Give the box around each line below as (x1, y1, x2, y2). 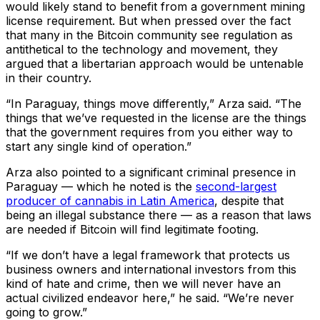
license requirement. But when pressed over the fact (6, 14, 291, 29)
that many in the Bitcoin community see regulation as (6, 28, 293, 43)
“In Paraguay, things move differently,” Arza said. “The (6, 96, 301, 111)
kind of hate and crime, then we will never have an (6, 276, 281, 291)
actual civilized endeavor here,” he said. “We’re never (6, 291, 294, 306)
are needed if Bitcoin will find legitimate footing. (6, 222, 259, 237)
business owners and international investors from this (6, 262, 296, 277)
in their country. (6, 71, 91, 86)
